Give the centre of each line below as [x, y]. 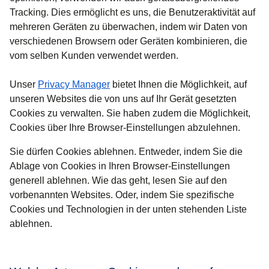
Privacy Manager [74, 85]
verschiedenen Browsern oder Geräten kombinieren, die [128, 41]
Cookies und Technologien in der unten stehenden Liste [128, 210]
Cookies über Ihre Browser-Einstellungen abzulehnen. [125, 128]
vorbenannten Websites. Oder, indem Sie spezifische [122, 195]
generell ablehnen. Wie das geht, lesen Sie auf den [118, 181]
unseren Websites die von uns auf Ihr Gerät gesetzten [123, 99]
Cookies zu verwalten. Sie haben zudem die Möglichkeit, [130, 113]
